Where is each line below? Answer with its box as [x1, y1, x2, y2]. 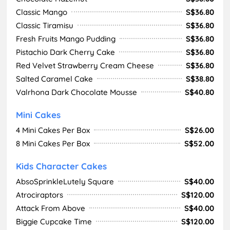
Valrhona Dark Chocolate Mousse [16, 87, 137, 97]
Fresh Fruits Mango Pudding [16, 33, 116, 44]
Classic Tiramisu [16, 20, 73, 30]
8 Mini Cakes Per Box [16, 138, 90, 148]
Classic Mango [16, 7, 67, 17]
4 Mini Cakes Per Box [16, 125, 90, 135]
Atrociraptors [16, 189, 63, 200]
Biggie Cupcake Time [16, 216, 92, 226]
